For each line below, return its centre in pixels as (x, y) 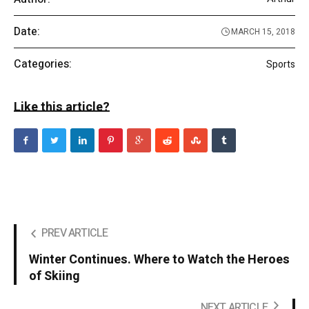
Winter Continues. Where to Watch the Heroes (159, 260)
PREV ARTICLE (75, 233)
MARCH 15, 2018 (263, 32)
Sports (281, 64)
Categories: (43, 64)
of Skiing (54, 277)
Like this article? (62, 108)
